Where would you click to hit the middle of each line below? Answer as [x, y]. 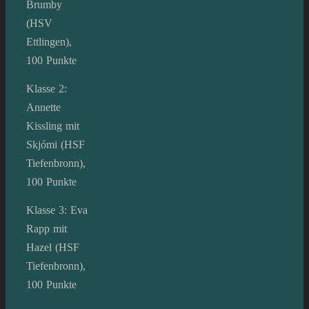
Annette [43, 107]
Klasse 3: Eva [57, 210]
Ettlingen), [49, 41]
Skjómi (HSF [56, 144]
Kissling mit [53, 126]
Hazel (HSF [53, 247]
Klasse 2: [47, 88]
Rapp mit [47, 228]
